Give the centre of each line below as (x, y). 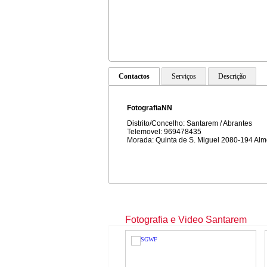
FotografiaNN (150, 108)
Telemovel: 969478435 (164, 132)
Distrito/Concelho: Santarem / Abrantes (190, 123)
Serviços (184, 76)
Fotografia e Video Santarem (186, 220)
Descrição (232, 76)
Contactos (134, 76)
